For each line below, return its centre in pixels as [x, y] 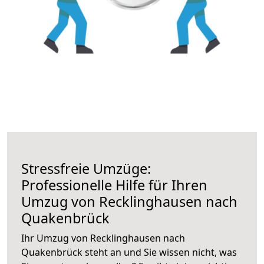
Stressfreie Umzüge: [86, 168]
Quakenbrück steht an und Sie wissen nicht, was [129, 252]
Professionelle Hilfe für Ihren [114, 185]
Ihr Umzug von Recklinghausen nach [103, 238]
